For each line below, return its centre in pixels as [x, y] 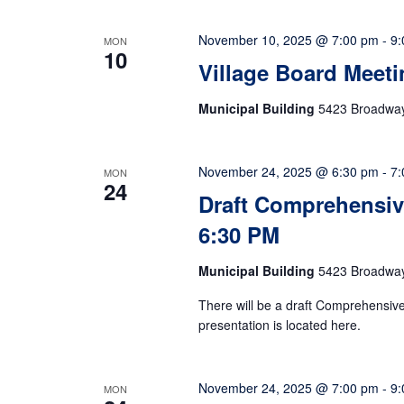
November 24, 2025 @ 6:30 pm [288, 171]
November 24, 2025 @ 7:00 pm [288, 388]
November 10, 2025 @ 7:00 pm [288, 40]
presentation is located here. [279, 325]
